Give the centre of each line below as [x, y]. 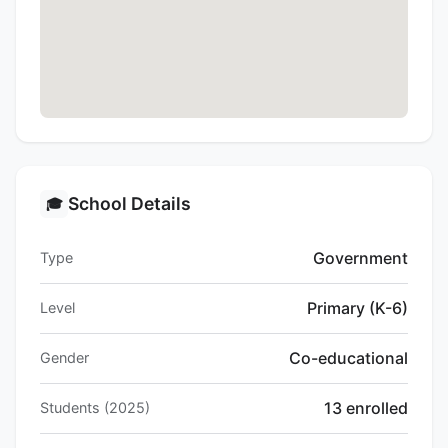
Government [360, 258]
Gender [64, 358]
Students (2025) [95, 408]
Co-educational [348, 358]
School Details [129, 204]
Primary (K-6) [357, 308]
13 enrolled [366, 408]
